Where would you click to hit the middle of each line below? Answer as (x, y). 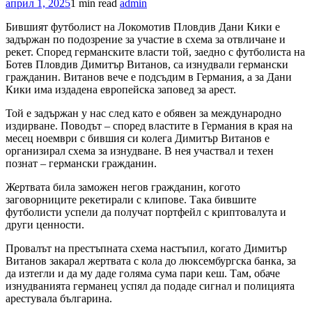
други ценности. (45, 224)
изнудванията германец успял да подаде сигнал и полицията (150, 286)
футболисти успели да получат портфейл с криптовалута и (146, 212)
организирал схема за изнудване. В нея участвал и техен (140, 150)
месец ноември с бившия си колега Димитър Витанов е (138, 138)
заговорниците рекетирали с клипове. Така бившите (131, 199)
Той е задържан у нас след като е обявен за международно (143, 113)
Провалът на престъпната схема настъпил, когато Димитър (146, 248)
